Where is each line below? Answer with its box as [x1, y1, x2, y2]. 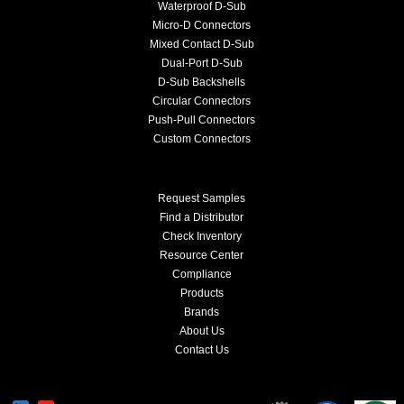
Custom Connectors [152, 132, 251, 145]
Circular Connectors [152, 94, 252, 107]
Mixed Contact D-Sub [149, 37, 254, 50]
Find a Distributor [160, 210, 244, 224]
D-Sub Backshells [158, 75, 246, 88]
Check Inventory [161, 229, 242, 243]
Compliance [171, 267, 232, 280]
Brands [184, 305, 220, 318]
